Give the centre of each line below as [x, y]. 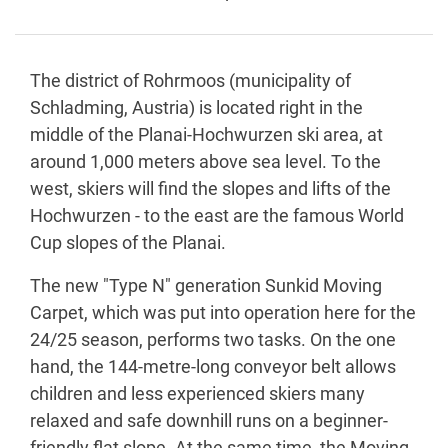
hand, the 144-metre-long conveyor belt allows [213, 366]
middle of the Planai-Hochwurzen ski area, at [206, 134]
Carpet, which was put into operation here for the [223, 312]
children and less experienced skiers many [197, 393]
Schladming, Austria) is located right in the [196, 107]
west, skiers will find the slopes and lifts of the [210, 188]
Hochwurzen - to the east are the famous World [217, 215]
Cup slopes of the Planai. [128, 242]
